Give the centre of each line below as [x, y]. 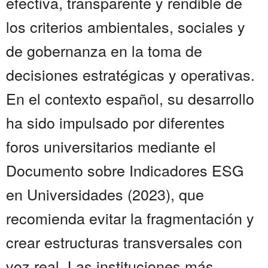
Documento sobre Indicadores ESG [125, 170]
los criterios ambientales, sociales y [126, 27]
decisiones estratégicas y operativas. [130, 74]
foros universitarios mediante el [111, 146]
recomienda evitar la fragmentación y [130, 218]
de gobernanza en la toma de [104, 51]
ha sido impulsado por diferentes [115, 122]
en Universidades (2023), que [105, 194]
